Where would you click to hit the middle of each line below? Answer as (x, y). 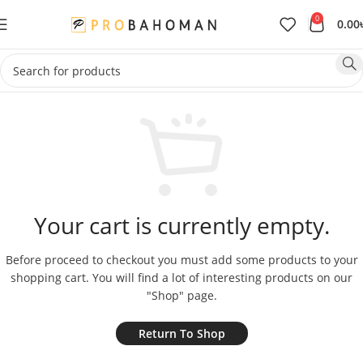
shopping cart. (50, 278)
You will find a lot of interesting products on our (221, 278)
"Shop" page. (181, 296)
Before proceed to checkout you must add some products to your (181, 260)
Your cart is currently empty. (181, 226)
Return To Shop (181, 334)
